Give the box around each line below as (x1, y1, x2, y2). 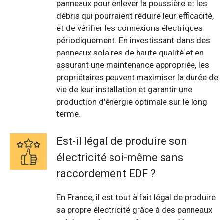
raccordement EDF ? (56, 167, 156, 180)
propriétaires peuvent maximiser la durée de (56, 72, 218, 82)
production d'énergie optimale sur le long (56, 97, 207, 107)
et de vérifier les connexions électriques (56, 23, 203, 33)
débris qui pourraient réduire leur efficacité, (56, 11, 214, 21)
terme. (56, 109, 81, 119)
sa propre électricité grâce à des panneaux (56, 204, 212, 215)
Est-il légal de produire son (56, 135, 187, 147)
